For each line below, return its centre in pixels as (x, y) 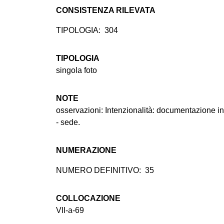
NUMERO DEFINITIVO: (98, 170)
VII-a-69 (70, 210)
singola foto (76, 70)
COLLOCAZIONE (88, 198)
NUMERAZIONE (86, 150)
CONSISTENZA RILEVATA (106, 10)
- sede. (68, 122)
